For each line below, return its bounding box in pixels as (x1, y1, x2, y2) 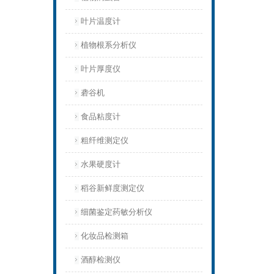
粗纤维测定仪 (81, 136, 128, 145)
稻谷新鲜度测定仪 (81, 183, 144, 193)
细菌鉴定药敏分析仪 (81, 207, 152, 217)
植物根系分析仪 (81, 40, 136, 50)
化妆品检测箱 (81, 231, 128, 240)
